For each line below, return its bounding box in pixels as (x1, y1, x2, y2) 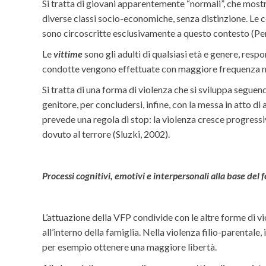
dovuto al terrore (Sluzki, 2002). (42, 128, 170, 140)
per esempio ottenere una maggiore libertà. (42, 241, 217, 253)
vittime (53, 48, 83, 60)
